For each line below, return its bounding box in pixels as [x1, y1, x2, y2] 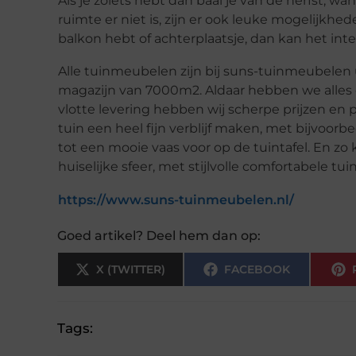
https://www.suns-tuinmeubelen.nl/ [58, 192, 294, 207]
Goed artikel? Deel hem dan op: [57, 227, 261, 243]
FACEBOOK [223, 261, 290, 277]
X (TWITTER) [95, 261, 165, 277]
